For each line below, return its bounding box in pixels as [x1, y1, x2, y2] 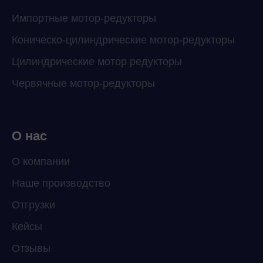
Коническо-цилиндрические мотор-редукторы [12, 33, 235, 46]
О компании [12, 155, 70, 167]
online [55, 208, 79, 219]
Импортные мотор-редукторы [12, 12, 156, 24]
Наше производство [12, 177, 110, 189]
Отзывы [12, 242, 50, 254]
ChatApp [55, 197, 93, 208]
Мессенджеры [21, 247, 94, 258]
